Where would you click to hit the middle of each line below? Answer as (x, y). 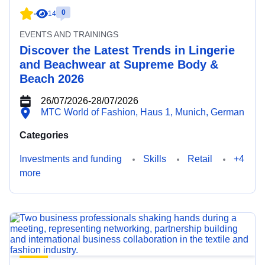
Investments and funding (71, 159)
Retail (200, 159)
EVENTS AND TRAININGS (69, 34)
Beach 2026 (52, 79)
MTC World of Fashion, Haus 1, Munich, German (143, 112)
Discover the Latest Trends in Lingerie (127, 50)
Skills (155, 159)
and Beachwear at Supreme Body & (119, 64)
